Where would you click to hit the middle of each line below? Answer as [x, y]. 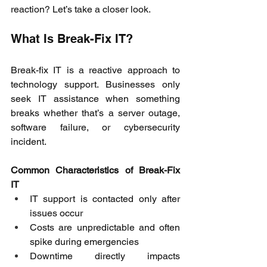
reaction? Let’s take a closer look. [82, 10]
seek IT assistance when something [95, 99]
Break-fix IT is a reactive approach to [95, 70]
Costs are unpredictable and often [105, 228]
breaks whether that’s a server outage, [95, 113]
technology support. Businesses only [95, 85]
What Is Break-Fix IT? [74, 39]
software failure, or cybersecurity [95, 128]
